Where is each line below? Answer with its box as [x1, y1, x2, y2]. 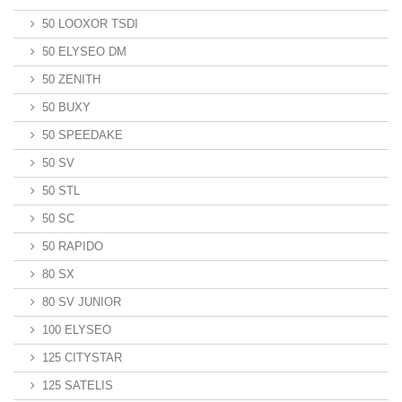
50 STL [42, 184, 80, 197]
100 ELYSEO [42, 323, 111, 336]
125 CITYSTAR [42, 351, 122, 364]
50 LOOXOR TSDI [42, 17, 138, 31]
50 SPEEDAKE [42, 128, 123, 142]
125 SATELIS [42, 379, 113, 392]
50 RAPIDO [42, 240, 103, 253]
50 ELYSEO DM [42, 45, 127, 58]
